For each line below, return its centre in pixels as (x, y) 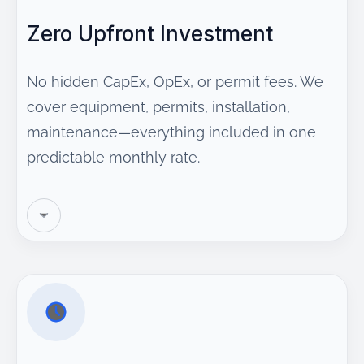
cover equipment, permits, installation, (158, 107)
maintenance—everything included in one (171, 132)
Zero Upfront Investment (150, 34)
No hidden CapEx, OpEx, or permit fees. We (175, 82)
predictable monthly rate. (113, 157)
